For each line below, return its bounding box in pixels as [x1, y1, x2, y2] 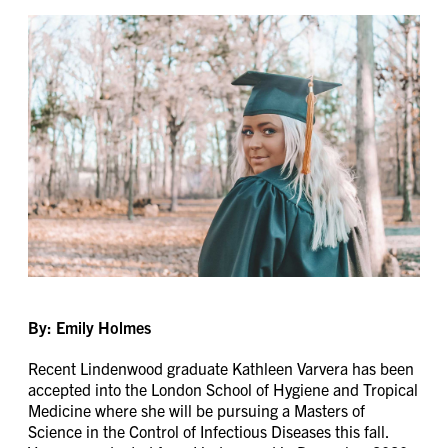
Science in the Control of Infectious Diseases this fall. [28, 420, 389, 441]
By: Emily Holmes [28, 316, 151, 337]
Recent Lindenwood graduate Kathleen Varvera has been [28, 357, 414, 378]
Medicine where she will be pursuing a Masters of [28, 399, 365, 420]
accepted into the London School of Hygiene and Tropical [28, 378, 418, 399]
